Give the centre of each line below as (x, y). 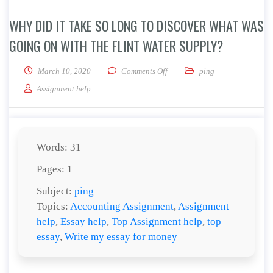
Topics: (53, 206)
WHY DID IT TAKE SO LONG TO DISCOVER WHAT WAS (136, 26)
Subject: (55, 191)
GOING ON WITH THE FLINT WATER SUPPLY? (116, 46)
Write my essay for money (121, 237)
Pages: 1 (55, 169)
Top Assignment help (157, 222)
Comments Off (144, 71)
